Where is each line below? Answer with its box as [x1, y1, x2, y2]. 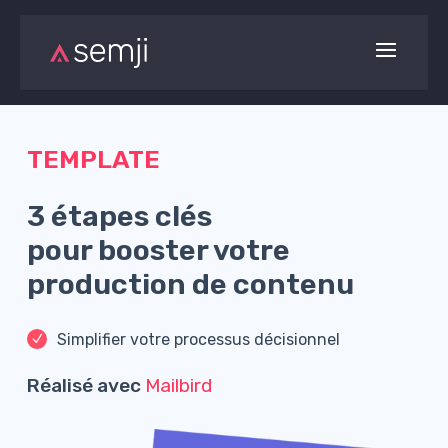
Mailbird [144, 373, 212, 397]
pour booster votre [26, 233, 290, 267]
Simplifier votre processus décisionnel [56, 329, 340, 349]
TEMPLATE [26, 145, 160, 174]
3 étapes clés [26, 199, 212, 233]
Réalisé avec [26, 373, 145, 397]
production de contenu [26, 267, 354, 301]
